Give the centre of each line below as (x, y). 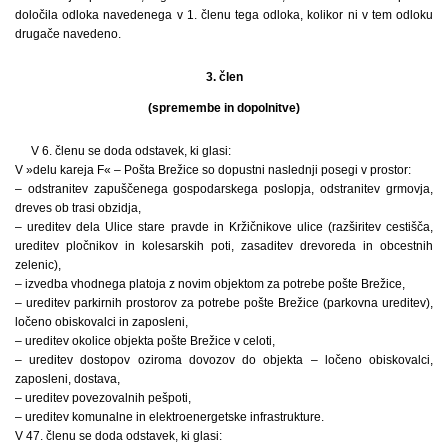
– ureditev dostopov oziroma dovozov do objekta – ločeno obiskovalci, (224, 359)
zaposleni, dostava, (67, 378)
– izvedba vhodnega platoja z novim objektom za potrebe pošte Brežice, (210, 283)
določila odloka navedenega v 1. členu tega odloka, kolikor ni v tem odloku (224, 14)
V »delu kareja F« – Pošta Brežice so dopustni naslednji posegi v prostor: (213, 169)
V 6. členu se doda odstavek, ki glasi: (131, 150)
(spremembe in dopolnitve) (224, 107)
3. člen (224, 76)
